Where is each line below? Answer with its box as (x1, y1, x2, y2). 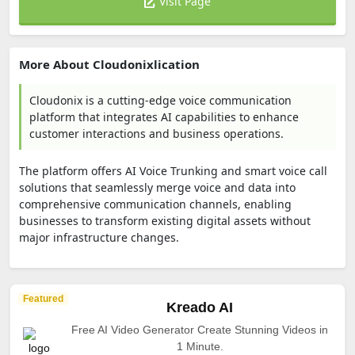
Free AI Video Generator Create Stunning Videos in (71, 323, 328, 336)
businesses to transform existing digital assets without (19, 213, 311, 228)
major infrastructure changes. (19, 230, 182, 245)
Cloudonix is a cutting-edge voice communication (29, 93, 292, 108)
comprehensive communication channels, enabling (19, 197, 292, 212)
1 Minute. (176, 340, 223, 353)
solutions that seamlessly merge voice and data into (19, 180, 296, 195)
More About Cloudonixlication (19, 56, 200, 72)
